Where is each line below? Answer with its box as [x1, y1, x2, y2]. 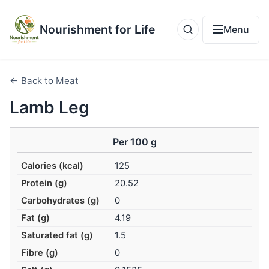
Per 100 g [112, 136, 157, 148]
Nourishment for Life [40, 22, 155, 37]
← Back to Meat [10, 75, 79, 86]
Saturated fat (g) [21, 230, 94, 241]
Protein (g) [21, 178, 68, 189]
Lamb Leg [10, 97, 89, 118]
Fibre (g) [21, 247, 59, 259]
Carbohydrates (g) [21, 195, 100, 207]
